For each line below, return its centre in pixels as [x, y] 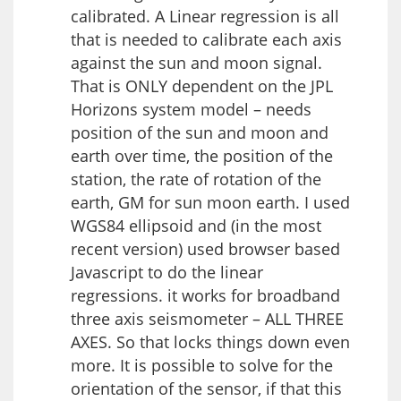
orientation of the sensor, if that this [206, 388]
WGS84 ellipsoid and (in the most [196, 225]
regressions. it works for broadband [205, 295]
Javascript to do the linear [167, 272]
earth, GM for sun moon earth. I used [210, 202]
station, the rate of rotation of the [196, 179]
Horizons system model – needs [191, 109]
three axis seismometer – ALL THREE [207, 318]
